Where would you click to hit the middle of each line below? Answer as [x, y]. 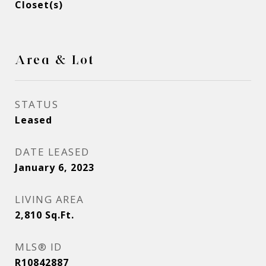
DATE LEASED [52, 152]
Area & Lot [55, 60]
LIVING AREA [50, 199]
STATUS [37, 104]
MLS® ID [39, 247]
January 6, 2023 [55, 167]
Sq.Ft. [60, 215]
